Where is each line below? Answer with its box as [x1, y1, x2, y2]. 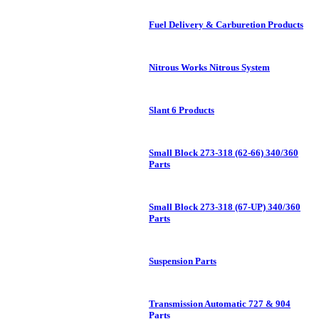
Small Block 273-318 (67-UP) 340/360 [149, 202, 300, 213]
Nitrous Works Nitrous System [149, 62, 270, 73]
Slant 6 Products [149, 105, 214, 116]
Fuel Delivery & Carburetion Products [149, 19, 303, 31]
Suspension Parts [149, 256, 216, 267]
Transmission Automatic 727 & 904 [149, 298, 291, 310]
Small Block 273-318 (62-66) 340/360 [149, 147, 298, 159]
